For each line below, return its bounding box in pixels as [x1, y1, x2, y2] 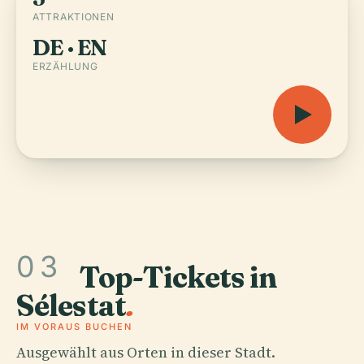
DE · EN [32, 34, 107, 61]
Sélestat [16, 287, 126, 323]
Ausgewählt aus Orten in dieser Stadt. [16, 341, 275, 362]
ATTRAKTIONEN [32, 11, 115, 23]
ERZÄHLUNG [32, 60, 98, 72]
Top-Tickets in [80, 258, 278, 295]
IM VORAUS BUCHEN [16, 320, 132, 332]
